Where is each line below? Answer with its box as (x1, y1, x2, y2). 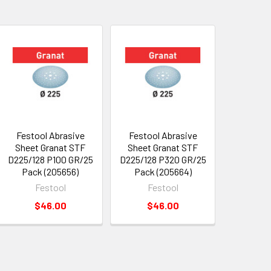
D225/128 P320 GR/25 (119, 153, 206, 165)
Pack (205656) (22, 165, 79, 177)
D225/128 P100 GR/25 (7, 153, 93, 165)
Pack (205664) (134, 165, 192, 177)
